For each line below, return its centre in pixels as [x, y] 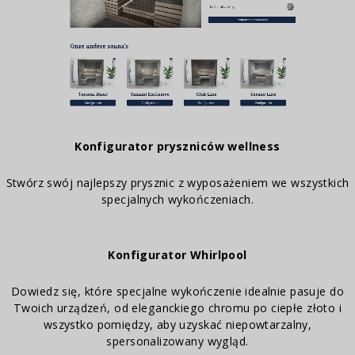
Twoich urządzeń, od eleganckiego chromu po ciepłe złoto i [177, 307]
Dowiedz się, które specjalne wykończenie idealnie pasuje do [177, 291]
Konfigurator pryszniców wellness [177, 147]
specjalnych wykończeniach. [177, 200]
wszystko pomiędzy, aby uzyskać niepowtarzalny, [177, 324]
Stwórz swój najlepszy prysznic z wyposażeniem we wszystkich [177, 183]
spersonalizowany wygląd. [177, 341]
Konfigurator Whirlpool [177, 254]
